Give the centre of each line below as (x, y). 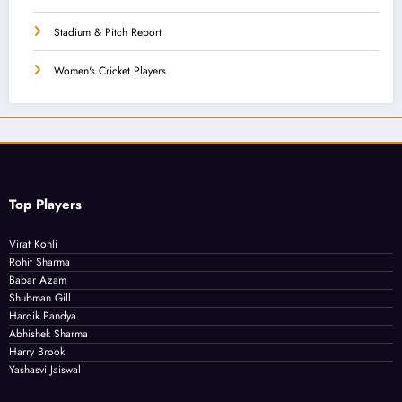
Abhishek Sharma (48, 334)
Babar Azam (38, 280)
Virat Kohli (33, 245)
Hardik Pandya (43, 316)
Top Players (45, 205)
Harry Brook (37, 352)
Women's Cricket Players (110, 71)
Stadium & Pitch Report (108, 33)
